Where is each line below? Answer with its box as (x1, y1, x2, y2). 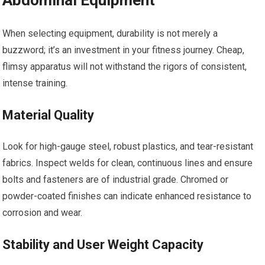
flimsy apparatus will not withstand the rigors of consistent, (2, 61, 247, 72)
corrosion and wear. (2, 207, 83, 218)
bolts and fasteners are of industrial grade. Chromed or (2, 174, 229, 185)
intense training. (2, 77, 68, 89)
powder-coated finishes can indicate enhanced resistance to (2, 190, 252, 202)
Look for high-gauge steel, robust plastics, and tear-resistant (2, 141, 254, 152)
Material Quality (2, 108, 95, 122)
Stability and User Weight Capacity (2, 237, 204, 252)
